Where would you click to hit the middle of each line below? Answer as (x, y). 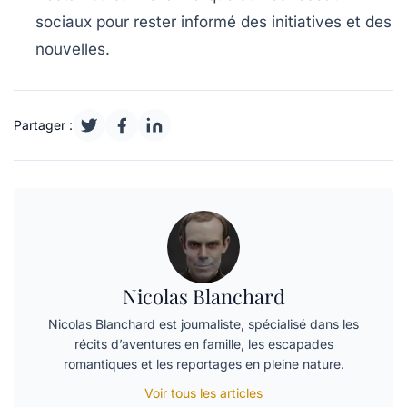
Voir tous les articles (203, 392)
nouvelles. (73, 49)
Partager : (43, 124)
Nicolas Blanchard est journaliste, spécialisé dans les (203, 323)
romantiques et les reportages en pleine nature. (203, 363)
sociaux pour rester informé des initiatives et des (213, 21)
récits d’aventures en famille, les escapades (203, 343)
